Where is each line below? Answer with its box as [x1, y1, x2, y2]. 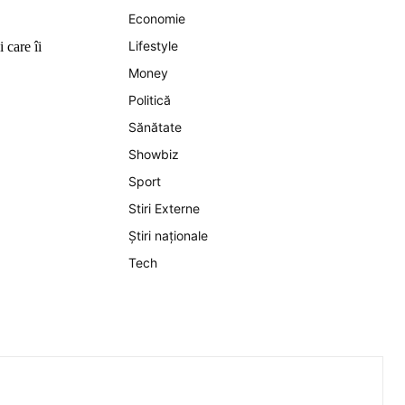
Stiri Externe [128, 201, 200, 216]
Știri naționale [128, 228, 208, 243]
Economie [128, 11, 185, 26]
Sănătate [128, 119, 182, 135]
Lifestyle [128, 38, 178, 53]
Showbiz [128, 146, 179, 162]
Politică [128, 92, 171, 108]
